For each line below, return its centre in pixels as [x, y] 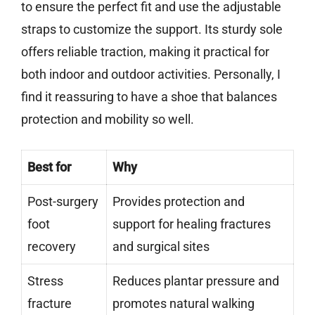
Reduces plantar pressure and [196, 281]
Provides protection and [179, 202]
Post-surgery [63, 202]
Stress [45, 281]
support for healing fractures [192, 224]
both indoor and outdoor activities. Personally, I [151, 75]
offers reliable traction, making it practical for [145, 52]
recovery [52, 247]
